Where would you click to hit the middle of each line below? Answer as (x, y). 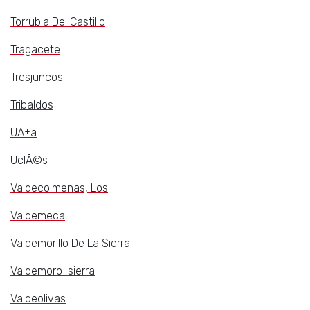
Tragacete (35, 50)
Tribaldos (32, 105)
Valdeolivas (38, 299)
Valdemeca (38, 216)
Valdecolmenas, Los (59, 188)
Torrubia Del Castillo (58, 22)
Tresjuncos (37, 77)
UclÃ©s (29, 161)
